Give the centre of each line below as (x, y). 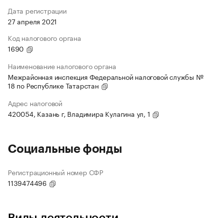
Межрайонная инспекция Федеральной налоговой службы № (106, 77)
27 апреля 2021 (33, 21)
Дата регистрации (37, 10)
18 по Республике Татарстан (54, 85)
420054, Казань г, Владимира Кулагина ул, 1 (80, 114)
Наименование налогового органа (62, 66)
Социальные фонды (65, 149)
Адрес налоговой (35, 103)
